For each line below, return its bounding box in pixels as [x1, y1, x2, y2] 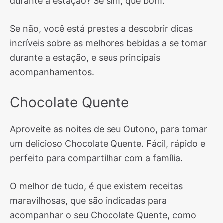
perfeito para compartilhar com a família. [10, 153, 183, 163]
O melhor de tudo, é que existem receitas [10, 181, 183, 191]
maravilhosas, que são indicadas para [10, 195, 167, 206]
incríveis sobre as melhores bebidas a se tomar [10, 38, 207, 48]
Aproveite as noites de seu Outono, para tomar [10, 124, 207, 134]
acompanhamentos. [10, 67, 94, 77]
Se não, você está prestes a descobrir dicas [10, 23, 193, 34]
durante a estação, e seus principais [10, 52, 160, 63]
